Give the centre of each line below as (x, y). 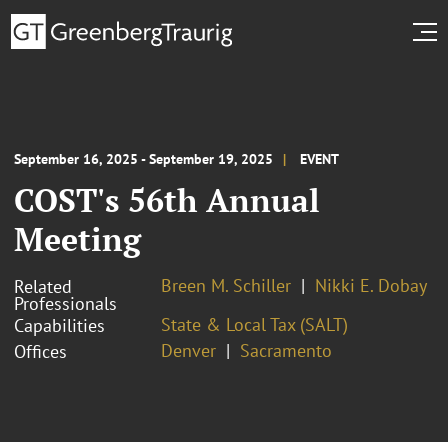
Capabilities (59, 325)
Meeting (77, 238)
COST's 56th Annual (167, 199)
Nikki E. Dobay (371, 285)
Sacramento (286, 350)
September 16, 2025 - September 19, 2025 (143, 158)
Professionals (65, 303)
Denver (188, 350)
